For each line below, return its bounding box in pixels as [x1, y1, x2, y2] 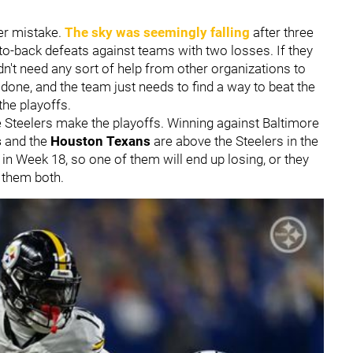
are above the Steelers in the [154, 132, 318, 149]
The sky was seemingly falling [65, 24, 250, 40]
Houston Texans [50, 132, 154, 149]
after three [250, 24, 314, 40]
